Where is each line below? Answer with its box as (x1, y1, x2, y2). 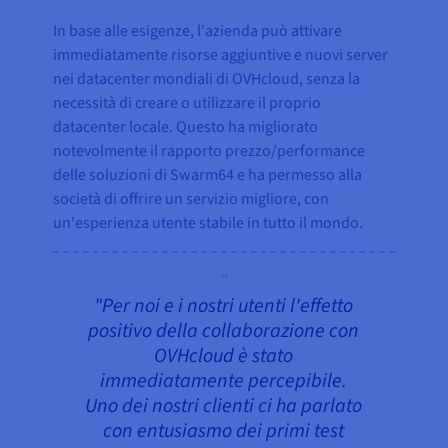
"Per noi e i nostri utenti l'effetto (94, 292, 354, 321)
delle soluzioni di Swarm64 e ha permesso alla (53, 164, 363, 187)
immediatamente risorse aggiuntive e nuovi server (53, 44, 389, 67)
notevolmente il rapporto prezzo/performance (53, 140, 366, 163)
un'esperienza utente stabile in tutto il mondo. (53, 212, 364, 235)
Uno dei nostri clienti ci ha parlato (85, 392, 363, 421)
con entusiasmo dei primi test (103, 417, 345, 446)
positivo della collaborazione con (88, 317, 360, 346)
